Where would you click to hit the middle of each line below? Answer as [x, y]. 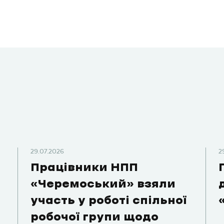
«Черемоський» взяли [103, 184]
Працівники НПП [84, 168]
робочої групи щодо [95, 217]
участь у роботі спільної [109, 201]
